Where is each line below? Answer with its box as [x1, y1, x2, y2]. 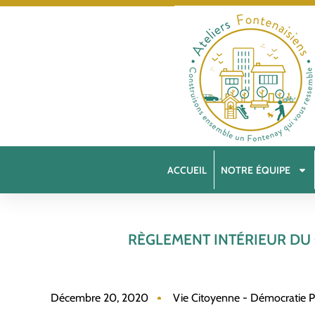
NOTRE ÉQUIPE [221, 163, 291, 176]
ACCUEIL [167, 163, 207, 176]
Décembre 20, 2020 [51, 291, 148, 304]
